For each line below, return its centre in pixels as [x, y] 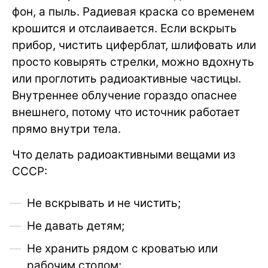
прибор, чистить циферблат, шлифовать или [134, 45]
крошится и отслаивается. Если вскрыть [124, 29]
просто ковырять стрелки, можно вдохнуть [133, 62]
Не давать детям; [76, 226]
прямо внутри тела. [66, 129]
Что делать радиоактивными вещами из [124, 155]
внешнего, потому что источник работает [126, 112]
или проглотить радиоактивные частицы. [127, 79]
